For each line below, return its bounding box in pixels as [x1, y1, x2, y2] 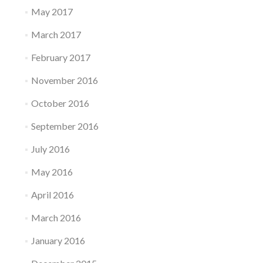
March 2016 [31, 212, 81, 224]
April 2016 [31, 189, 74, 201]
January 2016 [31, 235, 85, 247]
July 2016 [31, 143, 70, 155]
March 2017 [31, 29, 81, 41]
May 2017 [31, 6, 73, 18]
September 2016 [31, 120, 99, 132]
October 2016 [31, 97, 89, 109]
